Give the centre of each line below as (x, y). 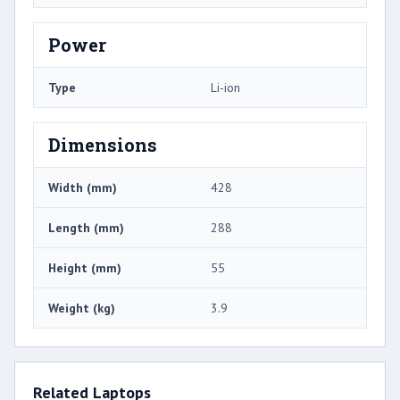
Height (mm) (85, 268)
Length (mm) (86, 228)
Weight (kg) (82, 308)
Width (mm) (83, 188)
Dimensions (103, 145)
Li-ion (225, 88)
